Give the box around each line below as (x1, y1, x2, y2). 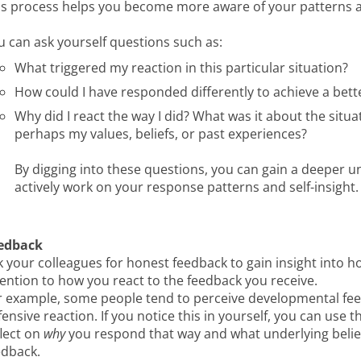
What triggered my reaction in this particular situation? (14, 59, 348, 77)
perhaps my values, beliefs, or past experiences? (14, 125, 307, 143)
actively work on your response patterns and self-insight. (14, 178, 359, 196)
